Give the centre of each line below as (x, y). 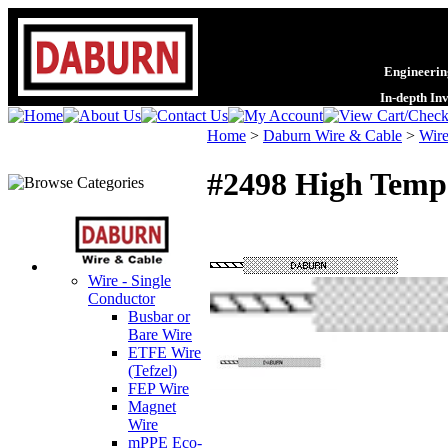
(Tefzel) (152, 370)
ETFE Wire (164, 352)
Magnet (152, 406)
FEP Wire (158, 388)
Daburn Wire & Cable (332, 135)
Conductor (121, 298)
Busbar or (159, 316)
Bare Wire (160, 334)
